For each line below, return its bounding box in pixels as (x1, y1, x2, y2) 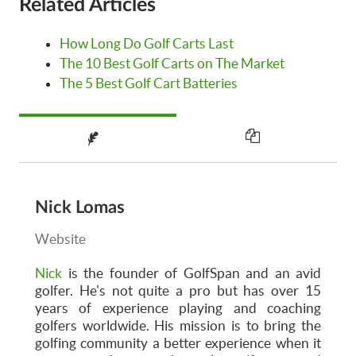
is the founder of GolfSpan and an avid (62, 265, 321, 281)
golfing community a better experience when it (35, 335, 321, 350)
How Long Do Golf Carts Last (60, 36, 234, 51)
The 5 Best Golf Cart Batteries (60, 75, 238, 91)
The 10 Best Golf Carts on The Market (60, 56, 284, 71)
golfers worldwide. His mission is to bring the (35, 317, 321, 333)
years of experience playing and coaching (35, 300, 321, 315)
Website (35, 230, 86, 246)
